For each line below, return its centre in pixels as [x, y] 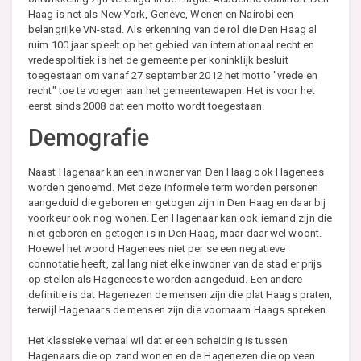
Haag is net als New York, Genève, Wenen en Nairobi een [161, 14]
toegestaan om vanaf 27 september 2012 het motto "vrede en [173, 75]
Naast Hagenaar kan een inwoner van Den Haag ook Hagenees [176, 172]
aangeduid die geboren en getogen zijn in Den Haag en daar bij [177, 202]
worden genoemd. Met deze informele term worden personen [174, 187]
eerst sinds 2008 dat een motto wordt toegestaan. [146, 106]
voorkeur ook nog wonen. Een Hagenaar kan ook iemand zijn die [180, 218]
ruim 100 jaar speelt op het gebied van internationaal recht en [172, 44]
